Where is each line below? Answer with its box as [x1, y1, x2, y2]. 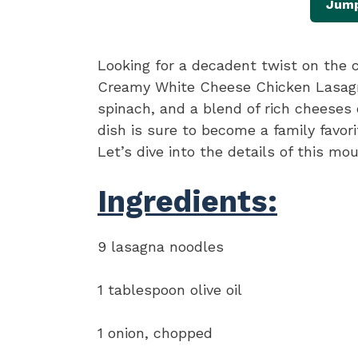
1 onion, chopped [97, 324, 213, 342]
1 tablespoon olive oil [97, 281, 242, 299]
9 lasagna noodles [97, 238, 224, 256]
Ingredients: [97, 184, 277, 220]
